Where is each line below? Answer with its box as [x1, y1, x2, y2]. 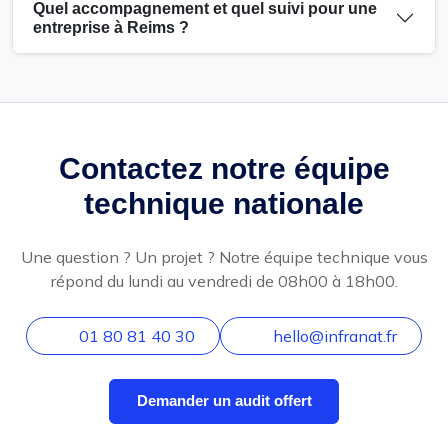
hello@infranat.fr [273, 325, 397, 346]
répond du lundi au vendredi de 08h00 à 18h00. [50, 270, 398, 291]
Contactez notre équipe [58, 151, 390, 185]
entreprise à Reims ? [33, 18, 189, 36]
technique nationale [84, 186, 364, 220]
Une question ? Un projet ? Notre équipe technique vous [20, 246, 428, 267]
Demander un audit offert [136, 392, 312, 410]
